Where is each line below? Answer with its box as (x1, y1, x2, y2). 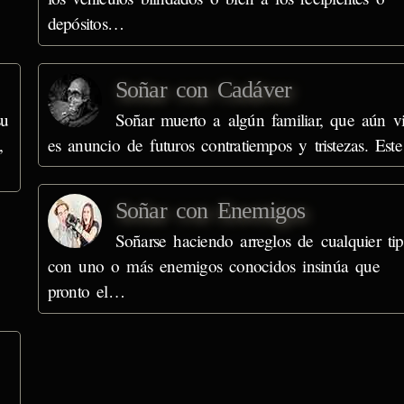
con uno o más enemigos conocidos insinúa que (47, 254, 380, 278)
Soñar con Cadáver (115, 76, 292, 103)
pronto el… (47, 280, 124, 303)
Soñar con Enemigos (115, 197, 306, 225)
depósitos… (47, 12, 124, 35)
